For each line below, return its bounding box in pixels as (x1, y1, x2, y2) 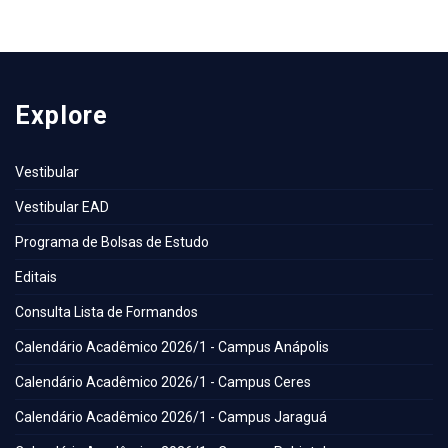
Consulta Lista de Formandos (15, 304, 198, 321)
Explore (15, 101, 108, 131)
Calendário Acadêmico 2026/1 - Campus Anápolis (15, 339, 329, 356)
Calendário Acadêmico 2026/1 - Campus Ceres (15, 374, 311, 391)
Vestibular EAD (15, 199, 109, 216)
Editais (15, 269, 57, 286)
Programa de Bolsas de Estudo (15, 234, 209, 251)
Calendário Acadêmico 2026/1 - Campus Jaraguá (15, 409, 327, 426)
